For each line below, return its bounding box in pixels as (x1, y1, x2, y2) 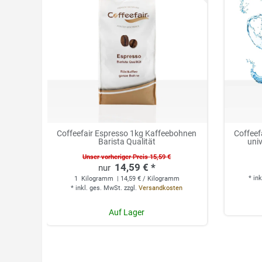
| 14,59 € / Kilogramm (115, 175, 180, 183)
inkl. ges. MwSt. (75, 184, 123, 192)
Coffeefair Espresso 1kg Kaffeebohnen (57, 129, 197, 139)
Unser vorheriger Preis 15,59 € (82, 153, 171, 161)
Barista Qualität (98, 137, 156, 147)
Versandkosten (139, 184, 183, 192)
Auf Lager (109, 207, 145, 217)
